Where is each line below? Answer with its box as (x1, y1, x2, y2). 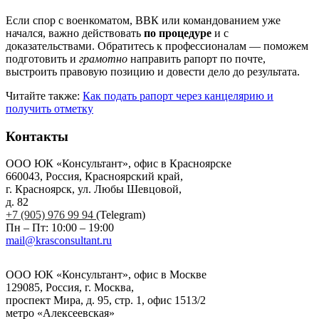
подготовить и (6, 52, 79, 65)
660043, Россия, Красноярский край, (6, 170, 183, 183)
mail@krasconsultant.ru (6, 234, 112, 247)
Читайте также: (6, 89, 83, 102)
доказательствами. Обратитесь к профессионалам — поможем (6, 39, 308, 52)
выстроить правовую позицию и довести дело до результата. (6, 65, 300, 78)
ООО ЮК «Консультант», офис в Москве (6, 268, 206, 281)
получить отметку (6, 102, 93, 115)
